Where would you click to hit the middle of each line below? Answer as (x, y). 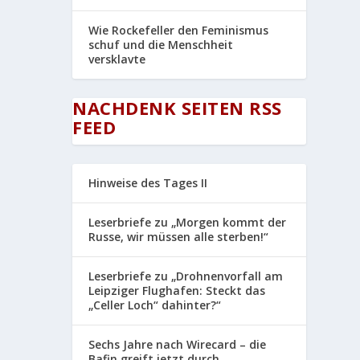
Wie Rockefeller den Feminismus (179, 30)
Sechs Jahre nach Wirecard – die (178, 344)
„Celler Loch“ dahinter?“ (155, 305)
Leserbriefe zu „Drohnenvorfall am (186, 276)
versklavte (117, 59)
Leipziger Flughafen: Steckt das (177, 290)
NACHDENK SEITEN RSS (177, 107)
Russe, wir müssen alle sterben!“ (179, 236)
